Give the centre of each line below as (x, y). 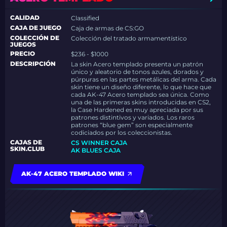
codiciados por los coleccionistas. (122, 133)
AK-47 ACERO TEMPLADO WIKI (73, 174)
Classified (85, 18)
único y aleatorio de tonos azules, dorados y (138, 72)
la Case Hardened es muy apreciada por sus (137, 110)
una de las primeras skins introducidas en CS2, (141, 102)
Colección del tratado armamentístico (129, 38)
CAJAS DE (26, 142)
